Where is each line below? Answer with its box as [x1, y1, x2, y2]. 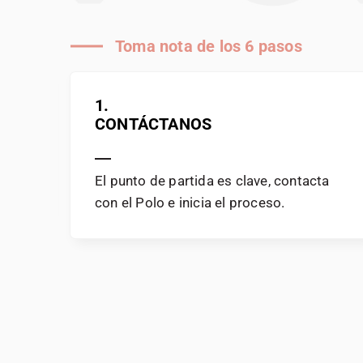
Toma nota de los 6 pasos [115, 36, 302, 56]
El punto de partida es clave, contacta [94, 173, 330, 189]
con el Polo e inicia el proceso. [94, 194, 285, 211]
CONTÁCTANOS [94, 114, 212, 134]
